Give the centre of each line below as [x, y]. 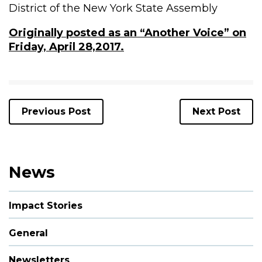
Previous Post [56, 111]
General [28, 233]
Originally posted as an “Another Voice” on [127, 32]
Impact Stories [46, 206]
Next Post [216, 111]
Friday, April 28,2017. [66, 46]
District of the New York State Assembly [113, 8]
